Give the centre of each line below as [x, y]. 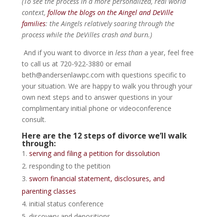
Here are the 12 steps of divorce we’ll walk [104, 136]
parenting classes [49, 191]
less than [129, 53]
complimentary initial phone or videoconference [96, 108]
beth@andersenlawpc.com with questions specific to [104, 75]
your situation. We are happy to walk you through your [107, 86]
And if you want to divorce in [69, 53]
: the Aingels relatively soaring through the [110, 23]
